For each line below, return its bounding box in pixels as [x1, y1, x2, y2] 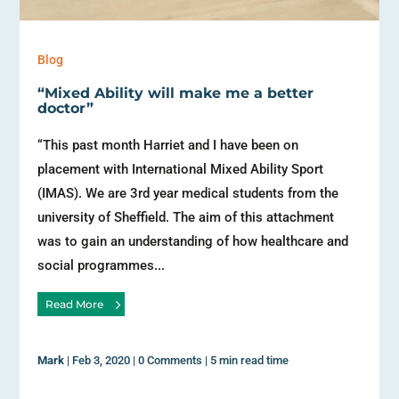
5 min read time [210, 354, 289, 368]
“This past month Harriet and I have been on [37, 136, 299, 153]
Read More [45, 297, 103, 311]
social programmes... [37, 256, 166, 273]
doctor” [37, 99, 94, 117]
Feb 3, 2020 [72, 354, 131, 368]
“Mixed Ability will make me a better [37, 84, 314, 102]
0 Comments [138, 354, 203, 368]
